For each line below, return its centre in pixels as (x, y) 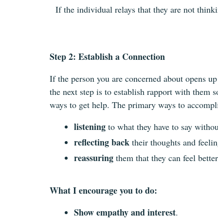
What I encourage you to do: (103, 190)
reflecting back (102, 142)
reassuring (94, 157)
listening (90, 126)
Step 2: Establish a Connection (107, 56)
